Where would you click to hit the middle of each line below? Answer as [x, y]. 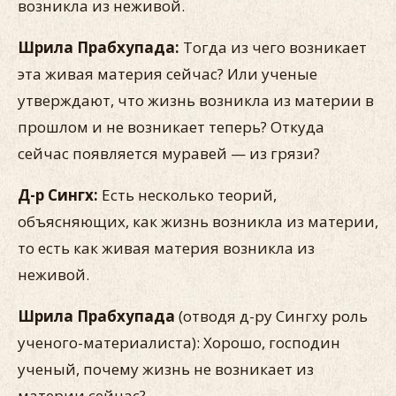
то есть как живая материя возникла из [166, 248]
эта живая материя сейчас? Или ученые [168, 74]
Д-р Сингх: [60, 195]
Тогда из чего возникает [275, 47]
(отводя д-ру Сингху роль [271, 316]
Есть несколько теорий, [189, 195]
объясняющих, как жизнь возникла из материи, [198, 221]
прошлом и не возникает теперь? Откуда [171, 127]
